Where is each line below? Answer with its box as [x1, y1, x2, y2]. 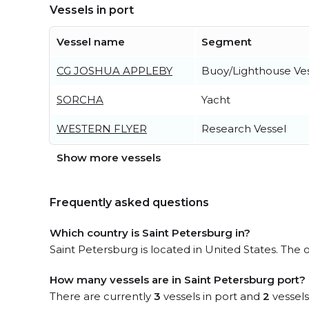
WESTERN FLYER [57, 122, 147, 135]
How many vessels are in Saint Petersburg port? [50, 273, 306, 286]
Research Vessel [201, 122, 286, 135]
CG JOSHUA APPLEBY [57, 64, 172, 77]
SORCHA [57, 93, 103, 106]
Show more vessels [57, 151, 161, 164]
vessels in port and [161, 290, 263, 303]
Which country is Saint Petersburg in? [50, 226, 250, 239]
